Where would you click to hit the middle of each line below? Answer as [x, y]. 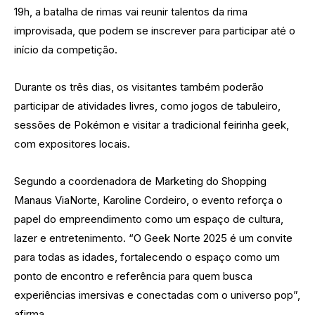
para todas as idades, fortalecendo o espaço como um [147, 257]
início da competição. [66, 50]
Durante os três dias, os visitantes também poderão [139, 87]
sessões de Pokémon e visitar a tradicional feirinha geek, [152, 125]
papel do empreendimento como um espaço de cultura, [149, 219]
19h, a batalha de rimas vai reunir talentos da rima [131, 12]
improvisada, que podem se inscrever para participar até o [155, 31]
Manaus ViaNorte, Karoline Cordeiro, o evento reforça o [148, 200]
